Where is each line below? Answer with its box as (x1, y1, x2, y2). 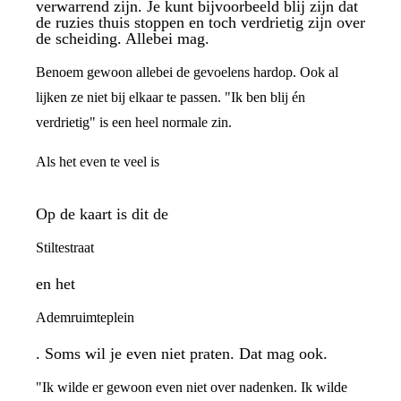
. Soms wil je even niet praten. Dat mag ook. (36, 345, 328, 360)
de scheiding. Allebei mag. (36, 30, 209, 45)
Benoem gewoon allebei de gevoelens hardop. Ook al (36, 64, 338, 80)
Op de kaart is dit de (36, 205, 168, 220)
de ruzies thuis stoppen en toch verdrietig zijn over (36, 13, 365, 29)
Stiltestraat (36, 240, 94, 255)
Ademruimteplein (36, 310, 134, 325)
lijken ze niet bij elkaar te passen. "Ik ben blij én (36, 90, 305, 105)
